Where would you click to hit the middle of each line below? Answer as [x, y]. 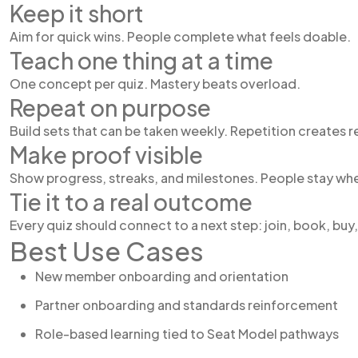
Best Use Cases [107, 251]
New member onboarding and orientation [162, 276]
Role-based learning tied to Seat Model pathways [187, 334]
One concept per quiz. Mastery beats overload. [155, 84]
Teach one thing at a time [141, 60]
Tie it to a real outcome [131, 202]
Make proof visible [106, 155]
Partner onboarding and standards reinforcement [187, 305]
